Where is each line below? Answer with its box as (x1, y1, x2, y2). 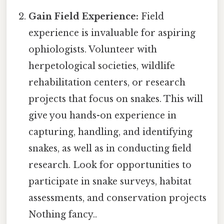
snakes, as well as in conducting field (28, 143, 192, 154)
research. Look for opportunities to (28, 159, 192, 171)
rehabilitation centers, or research (28, 77, 186, 88)
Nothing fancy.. (28, 209, 97, 220)
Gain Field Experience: (28, 11, 139, 22)
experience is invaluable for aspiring (28, 27, 196, 39)
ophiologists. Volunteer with (28, 44, 157, 55)
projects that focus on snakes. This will (28, 93, 203, 105)
